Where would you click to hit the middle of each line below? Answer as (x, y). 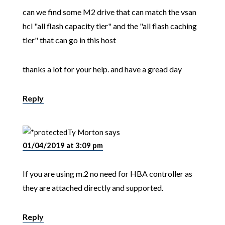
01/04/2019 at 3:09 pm (63, 145)
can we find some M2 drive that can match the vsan (109, 12)
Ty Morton (85, 132)
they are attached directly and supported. (93, 187)
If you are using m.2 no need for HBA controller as (107, 173)
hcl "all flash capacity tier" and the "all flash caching (109, 26)
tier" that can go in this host (69, 40)
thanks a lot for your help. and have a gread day (102, 69)
